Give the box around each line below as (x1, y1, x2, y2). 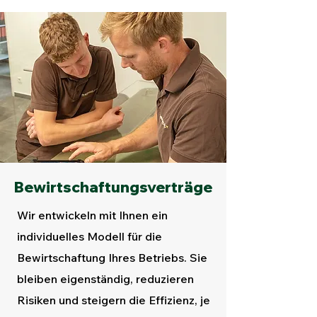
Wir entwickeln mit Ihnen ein (17, 208, 168, 222)
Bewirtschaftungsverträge (14, 178, 212, 196)
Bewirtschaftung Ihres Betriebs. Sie (17, 250, 207, 265)
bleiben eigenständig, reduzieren (17, 272, 194, 286)
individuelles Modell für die (17, 229, 162, 243)
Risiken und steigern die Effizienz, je (17, 293, 210, 307)
